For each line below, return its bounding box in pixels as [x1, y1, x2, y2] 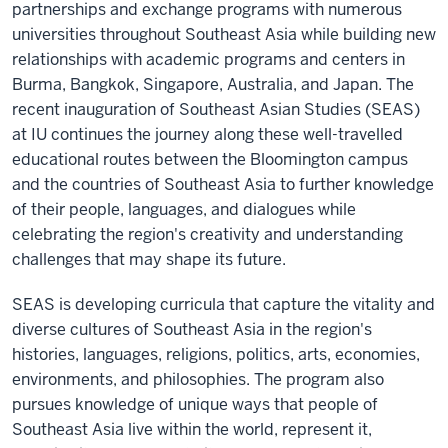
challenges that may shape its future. [12, 249, 286, 270]
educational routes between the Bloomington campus [12, 149, 408, 170]
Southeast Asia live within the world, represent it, [12, 419, 372, 440]
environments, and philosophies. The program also [12, 369, 384, 390]
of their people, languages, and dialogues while [12, 199, 356, 220]
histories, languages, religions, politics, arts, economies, [12, 344, 420, 365]
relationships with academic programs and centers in [12, 49, 405, 70]
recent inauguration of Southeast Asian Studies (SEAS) [12, 99, 420, 120]
